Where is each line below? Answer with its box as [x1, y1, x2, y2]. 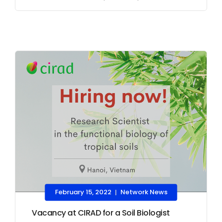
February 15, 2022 [55, 187, 111, 197]
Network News [120, 187, 167, 197]
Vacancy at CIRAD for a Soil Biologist [32, 207, 170, 219]
